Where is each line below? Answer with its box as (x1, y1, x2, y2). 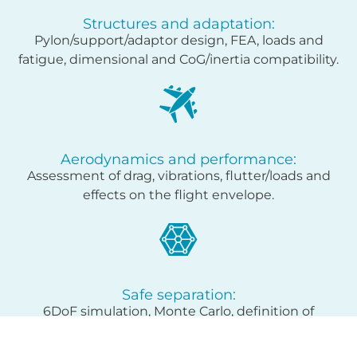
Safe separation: (121, 286, 236, 304)
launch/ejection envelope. (96, 323, 261, 339)
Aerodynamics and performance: (61, 151, 296, 169)
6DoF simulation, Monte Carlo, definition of (43, 304, 314, 320)
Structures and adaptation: (82, 14, 275, 33)
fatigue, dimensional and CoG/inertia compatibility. (18, 51, 339, 67)
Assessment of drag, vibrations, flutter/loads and (26, 168, 331, 184)
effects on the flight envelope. (83, 187, 274, 203)
